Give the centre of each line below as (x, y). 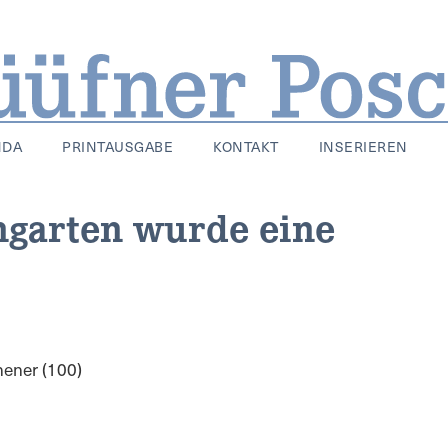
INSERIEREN (363, 147)
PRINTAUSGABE (118, 147)
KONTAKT (246, 147)
